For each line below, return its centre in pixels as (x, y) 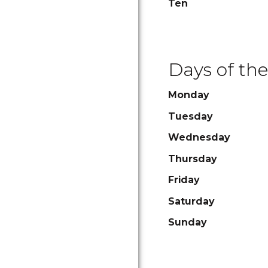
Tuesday (190, 116)
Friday (184, 180)
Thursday (192, 159)
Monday (188, 95)
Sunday (187, 222)
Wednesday (199, 137)
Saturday (191, 201)
